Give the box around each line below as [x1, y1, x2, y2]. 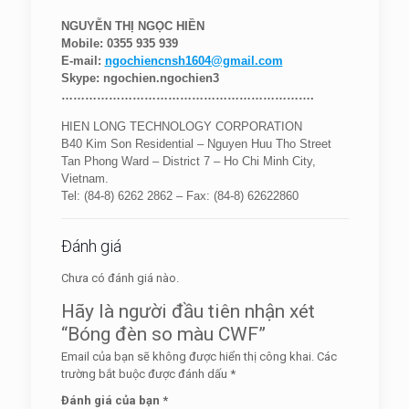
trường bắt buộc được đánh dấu [60, 367, 230, 381]
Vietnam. [60, 172, 109, 185]
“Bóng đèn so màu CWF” [60, 323, 266, 345]
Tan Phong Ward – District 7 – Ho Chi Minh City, [60, 154, 316, 168]
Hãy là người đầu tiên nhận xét [60, 300, 315, 322]
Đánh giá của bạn [60, 393, 163, 407]
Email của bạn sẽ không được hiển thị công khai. [60, 350, 314, 363]
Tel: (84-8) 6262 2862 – [60, 189, 186, 203]
